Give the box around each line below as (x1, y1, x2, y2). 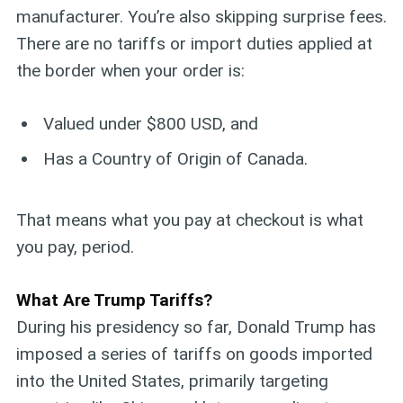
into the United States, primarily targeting (15, 370, 328, 391)
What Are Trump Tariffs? (15, 289, 212, 310)
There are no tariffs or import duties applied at (15, 33, 372, 55)
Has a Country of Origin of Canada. (43, 148, 309, 170)
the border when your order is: (15, 60, 245, 82)
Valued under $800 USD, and (43, 112, 259, 134)
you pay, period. (15, 237, 134, 258)
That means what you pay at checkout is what (15, 210, 363, 231)
